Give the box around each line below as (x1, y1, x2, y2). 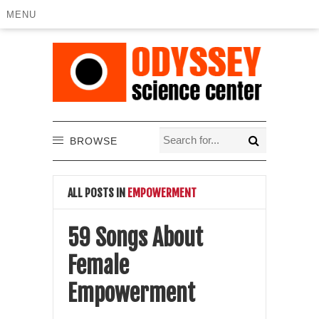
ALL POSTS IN (68, 185, 125, 200)
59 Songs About (68, 223, 203, 252)
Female (68, 251, 129, 280)
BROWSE (70, 135, 117, 147)
